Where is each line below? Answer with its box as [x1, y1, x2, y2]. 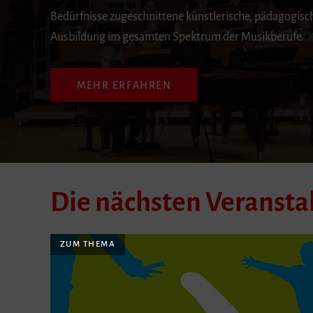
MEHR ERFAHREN [77, 79, 172, 91]
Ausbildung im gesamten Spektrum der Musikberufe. [50, 31, 304, 44]
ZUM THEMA [59, 240, 115, 249]
